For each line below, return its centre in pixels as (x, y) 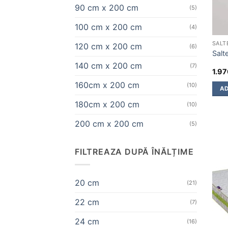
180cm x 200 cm (107, 105)
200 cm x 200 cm (109, 124)
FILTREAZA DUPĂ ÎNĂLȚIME (134, 152)
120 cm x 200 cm (108, 47)
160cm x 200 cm (107, 85)
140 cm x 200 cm (108, 66)
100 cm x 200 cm (108, 27)
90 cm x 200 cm (107, 8)
